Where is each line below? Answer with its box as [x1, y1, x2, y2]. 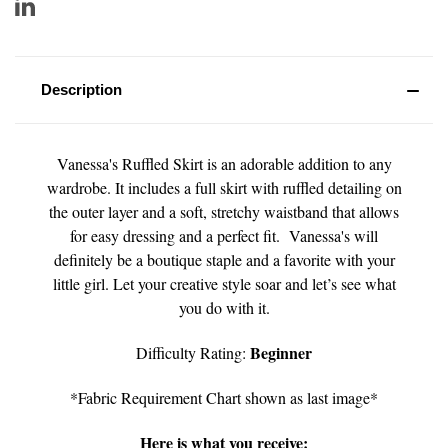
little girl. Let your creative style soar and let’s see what [52, 272, 396, 294]
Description [40, 80, 122, 98]
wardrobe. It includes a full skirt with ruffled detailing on [46, 176, 402, 198]
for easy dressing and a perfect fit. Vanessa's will [70, 224, 378, 246]
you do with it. [178, 296, 270, 318]
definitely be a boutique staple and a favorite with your [53, 248, 395, 270]
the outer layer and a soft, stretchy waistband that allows [49, 200, 399, 222]
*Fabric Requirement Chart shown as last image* [70, 386, 378, 408]
